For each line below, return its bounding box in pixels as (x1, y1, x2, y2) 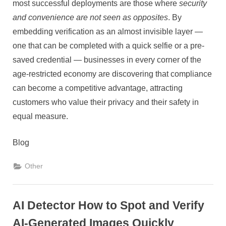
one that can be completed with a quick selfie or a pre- (13, 41, 204, 50)
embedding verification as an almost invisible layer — (13, 27, 203, 36)
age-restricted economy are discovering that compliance (13, 70, 212, 79)
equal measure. (13, 112, 68, 121)
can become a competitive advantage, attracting (13, 84, 183, 93)
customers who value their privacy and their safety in (13, 98, 199, 107)
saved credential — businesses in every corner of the (13, 55, 201, 65)
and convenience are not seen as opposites (13, 13, 168, 22)
